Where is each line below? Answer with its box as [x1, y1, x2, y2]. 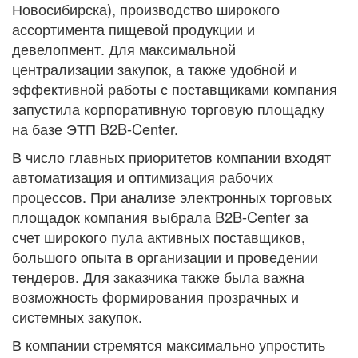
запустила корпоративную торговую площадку [12, 98, 324, 119]
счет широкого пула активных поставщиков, [12, 226, 305, 247]
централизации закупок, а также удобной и [12, 58, 297, 79]
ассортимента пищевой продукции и [12, 18, 255, 39]
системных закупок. [12, 306, 142, 327]
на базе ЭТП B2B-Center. [12, 118, 178, 139]
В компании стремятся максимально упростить [12, 334, 325, 355]
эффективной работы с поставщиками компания [12, 78, 337, 99]
